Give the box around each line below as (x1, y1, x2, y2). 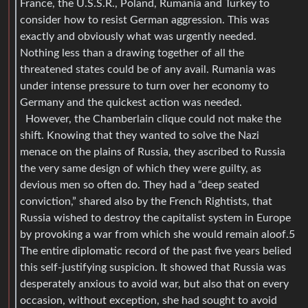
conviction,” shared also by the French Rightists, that (20, 195, 272, 207)
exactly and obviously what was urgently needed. (20, 30, 256, 42)
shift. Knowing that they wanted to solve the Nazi (20, 129, 259, 141)
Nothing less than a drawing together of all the (20, 47, 244, 58)
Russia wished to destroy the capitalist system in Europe (20, 212, 291, 223)
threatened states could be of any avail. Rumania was (20, 63, 276, 75)
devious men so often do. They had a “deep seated (20, 179, 259, 190)
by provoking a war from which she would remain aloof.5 (20, 228, 295, 240)
